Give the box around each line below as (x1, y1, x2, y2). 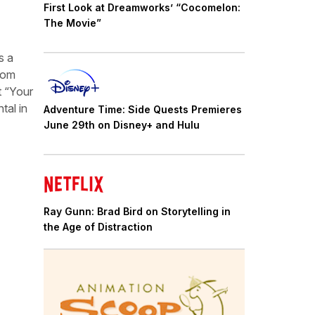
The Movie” (44, 17, 101, 30)
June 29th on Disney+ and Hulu (44, 118, 200, 131)
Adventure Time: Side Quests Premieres (44, 103, 242, 115)
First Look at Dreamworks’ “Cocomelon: (44, 1, 240, 14)
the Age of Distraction (44, 220, 153, 233)
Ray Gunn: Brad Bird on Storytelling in (44, 205, 231, 217)
